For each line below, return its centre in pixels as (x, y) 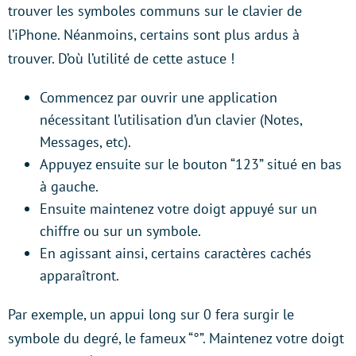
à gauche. (69, 187)
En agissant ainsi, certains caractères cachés (176, 253)
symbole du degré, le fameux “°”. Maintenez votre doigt (176, 339)
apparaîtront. (79, 276)
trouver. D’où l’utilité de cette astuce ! (121, 59)
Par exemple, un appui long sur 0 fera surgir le (151, 315)
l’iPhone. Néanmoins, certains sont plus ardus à (154, 35)
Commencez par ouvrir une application (159, 98)
